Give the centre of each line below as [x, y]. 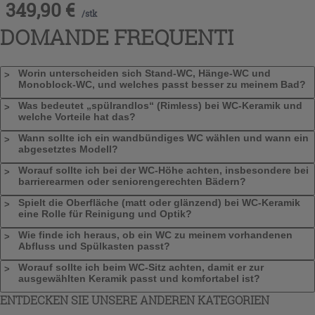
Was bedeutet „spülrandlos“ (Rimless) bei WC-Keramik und [160, 105]
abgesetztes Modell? [68, 149]
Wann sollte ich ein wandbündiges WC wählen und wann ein [163, 137]
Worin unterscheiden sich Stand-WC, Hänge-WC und [144, 73]
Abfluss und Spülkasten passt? [94, 246]
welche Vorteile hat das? [77, 116]
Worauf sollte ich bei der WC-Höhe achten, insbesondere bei [163, 170]
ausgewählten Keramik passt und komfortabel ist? [139, 278]
